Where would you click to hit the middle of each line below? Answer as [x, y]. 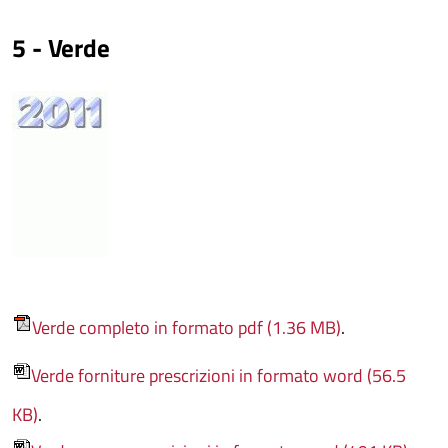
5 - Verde [61, 48]
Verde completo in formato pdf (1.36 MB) [186, 327]
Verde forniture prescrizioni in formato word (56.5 [218, 375]
